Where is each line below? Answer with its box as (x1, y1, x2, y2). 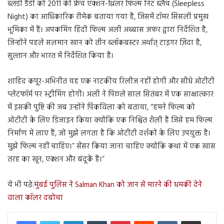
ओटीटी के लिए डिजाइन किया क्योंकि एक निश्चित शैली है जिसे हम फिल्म (7, 114, 212, 126)
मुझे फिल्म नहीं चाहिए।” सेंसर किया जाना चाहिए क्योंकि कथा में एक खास (7, 140, 215, 152)
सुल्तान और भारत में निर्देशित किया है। (7, 49, 113, 62)
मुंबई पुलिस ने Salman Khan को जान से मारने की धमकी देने (34, 178, 202, 191)
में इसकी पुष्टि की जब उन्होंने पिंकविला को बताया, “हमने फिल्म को (7, 101, 195, 113)
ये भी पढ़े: (7, 178, 34, 191)
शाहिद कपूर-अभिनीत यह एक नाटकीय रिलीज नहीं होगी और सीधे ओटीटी (7, 75, 214, 87)
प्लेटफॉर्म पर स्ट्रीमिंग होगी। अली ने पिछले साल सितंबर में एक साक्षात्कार (7, 88, 213, 100)
